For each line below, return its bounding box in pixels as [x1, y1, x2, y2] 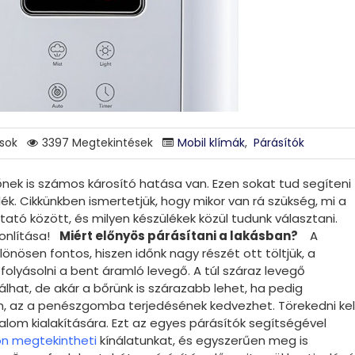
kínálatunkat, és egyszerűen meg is [100, 332, 308, 349]
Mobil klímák [177, 134, 245, 151]
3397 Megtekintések [42, 134, 153, 151]
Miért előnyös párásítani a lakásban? [59, 227, 300, 245]
